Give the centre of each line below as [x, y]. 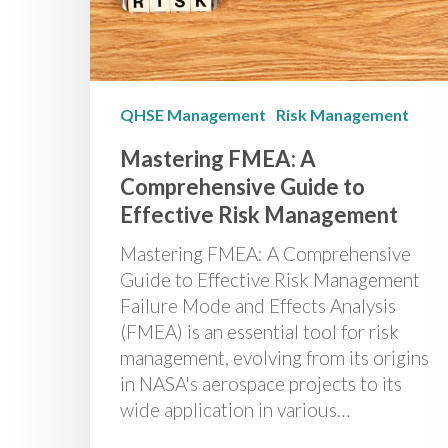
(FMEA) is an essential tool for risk [259, 331]
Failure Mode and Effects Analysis [258, 305]
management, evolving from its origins [274, 357]
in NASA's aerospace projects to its [261, 383]
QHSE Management [193, 114]
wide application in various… [235, 409]
